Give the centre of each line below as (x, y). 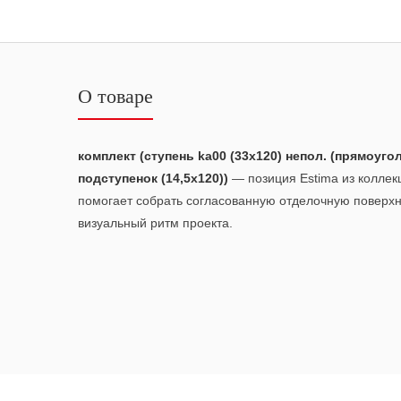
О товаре (115, 96)
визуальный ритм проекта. (155, 222)
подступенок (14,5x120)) (153, 178)
